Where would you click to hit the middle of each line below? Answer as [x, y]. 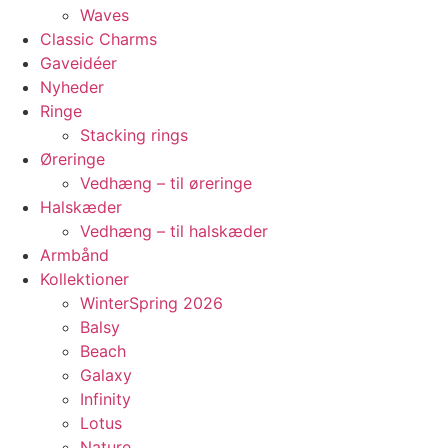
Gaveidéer [78, 62]
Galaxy [106, 374]
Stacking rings [134, 134]
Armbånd [74, 254]
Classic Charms [98, 38]
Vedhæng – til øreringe [166, 182]
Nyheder [72, 86]
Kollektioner [84, 278]
